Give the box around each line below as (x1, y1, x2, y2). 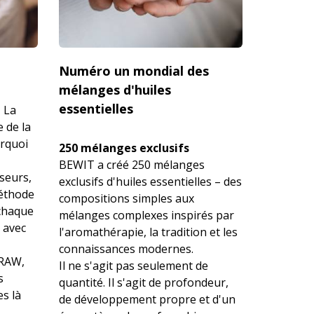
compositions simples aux (58, 190, 194, 206)
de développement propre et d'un (58, 291, 235, 307)
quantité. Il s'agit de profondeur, (58, 274, 228, 290)
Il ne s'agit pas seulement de (58, 257, 208, 273)
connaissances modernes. (58, 240, 193, 257)
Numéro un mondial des (58, 62, 209, 79)
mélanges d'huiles (58, 81, 171, 98)
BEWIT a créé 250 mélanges (58, 156, 205, 172)
